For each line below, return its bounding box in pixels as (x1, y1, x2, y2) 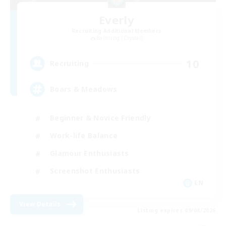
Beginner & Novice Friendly (50, 113, 151, 123)
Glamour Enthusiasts (50, 148, 129, 158)
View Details (19, 199, 61, 208)
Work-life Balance (50, 131, 118, 141)
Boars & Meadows (50, 84, 118, 94)
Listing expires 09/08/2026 (137, 206, 216, 214)
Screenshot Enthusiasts (50, 166, 140, 176)
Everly (99, 12, 134, 28)
